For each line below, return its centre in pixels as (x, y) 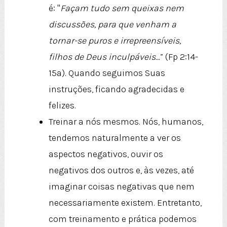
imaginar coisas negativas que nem (121, 187)
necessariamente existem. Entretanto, (125, 203)
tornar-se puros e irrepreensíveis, (115, 41)
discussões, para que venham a (112, 25)
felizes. (62, 106)
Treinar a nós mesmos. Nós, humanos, (126, 122)
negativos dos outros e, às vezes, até (121, 171)
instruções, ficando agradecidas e (116, 89)
